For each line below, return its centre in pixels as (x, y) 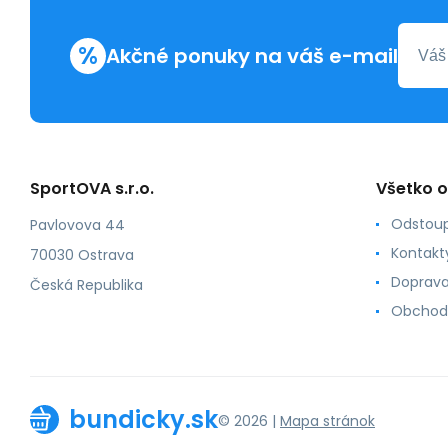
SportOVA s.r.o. (92, 189)
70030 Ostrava (82, 255)
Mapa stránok (327, 420)
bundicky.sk (143, 419)
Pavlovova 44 (77, 225)
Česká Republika (86, 285)
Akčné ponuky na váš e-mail (252, 55)
